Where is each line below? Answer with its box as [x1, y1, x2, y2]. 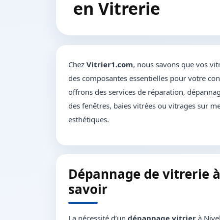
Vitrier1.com [86, 59, 133, 69]
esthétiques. [68, 114, 109, 124]
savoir [68, 180, 108, 198]
